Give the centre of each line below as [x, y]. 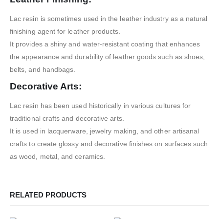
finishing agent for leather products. [65, 31]
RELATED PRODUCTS [48, 195]
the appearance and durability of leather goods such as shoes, [108, 56]
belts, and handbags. [43, 69]
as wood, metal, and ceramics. [58, 156]
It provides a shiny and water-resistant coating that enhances [105, 44]
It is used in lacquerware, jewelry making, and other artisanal [105, 131]
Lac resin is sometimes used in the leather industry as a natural [109, 18]
